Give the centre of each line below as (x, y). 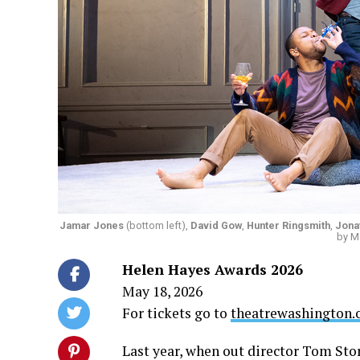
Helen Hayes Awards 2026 (213, 269)
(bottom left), (157, 225)
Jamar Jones (91, 225)
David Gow (216, 225)
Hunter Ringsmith (288, 225)
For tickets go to (176, 313)
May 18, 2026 (162, 291)
